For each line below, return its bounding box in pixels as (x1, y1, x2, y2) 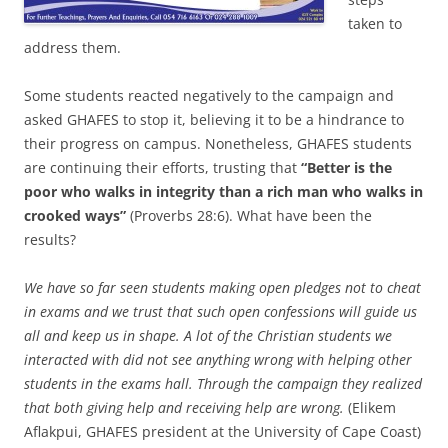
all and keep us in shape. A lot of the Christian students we (24, 325, 392, 345)
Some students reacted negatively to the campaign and (24, 85, 394, 105)
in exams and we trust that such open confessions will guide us (24, 301, 417, 321)
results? (24, 229, 76, 249)
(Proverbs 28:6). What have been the (126, 205, 372, 225)
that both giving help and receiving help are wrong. (24, 397, 344, 417)
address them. (24, 37, 121, 57)
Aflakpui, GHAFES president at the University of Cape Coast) (24, 421, 421, 441)
